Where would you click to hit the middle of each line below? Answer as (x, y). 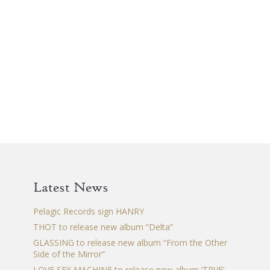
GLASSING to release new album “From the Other (130, 243)
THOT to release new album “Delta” (103, 227)
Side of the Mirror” (69, 254)
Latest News (71, 187)
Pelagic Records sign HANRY (88, 212)
